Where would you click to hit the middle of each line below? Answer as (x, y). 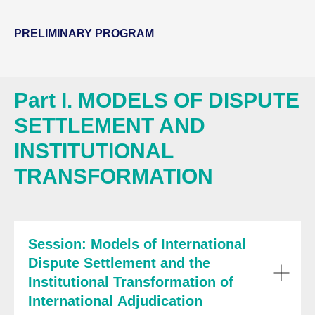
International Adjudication (115, 301)
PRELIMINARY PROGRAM (84, 33)
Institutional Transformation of (131, 282)
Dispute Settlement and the (119, 263)
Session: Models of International (137, 244)
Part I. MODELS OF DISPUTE (157, 100)
